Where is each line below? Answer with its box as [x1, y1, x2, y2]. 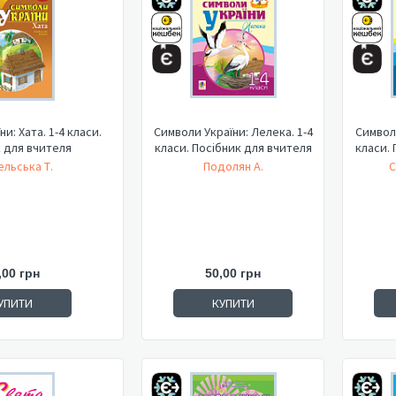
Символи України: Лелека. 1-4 [153, 124, 313, 140]
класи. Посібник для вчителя [154, 140, 312, 156]
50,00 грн [205, 266, 261, 280]
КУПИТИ [211, 295, 255, 311]
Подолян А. [202, 158, 263, 174]
